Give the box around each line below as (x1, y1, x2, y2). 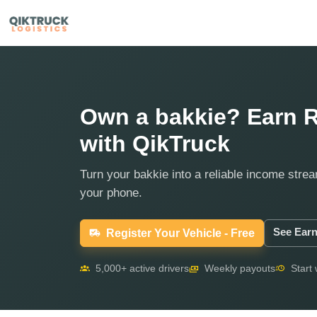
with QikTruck (80, 131, 230, 156)
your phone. (80, 186, 142, 200)
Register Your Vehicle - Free (106, 227, 255, 239)
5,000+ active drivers (93, 263, 189, 274)
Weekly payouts (202, 263, 275, 274)
